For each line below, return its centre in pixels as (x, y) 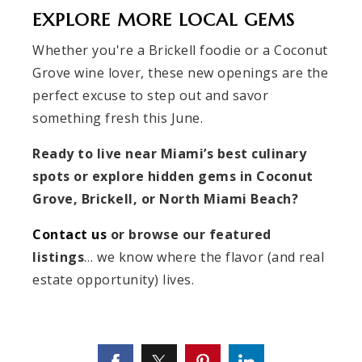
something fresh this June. (118, 118)
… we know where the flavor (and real (204, 257)
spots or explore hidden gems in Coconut (173, 177)
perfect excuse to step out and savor (150, 96)
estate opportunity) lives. (113, 280)
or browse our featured (189, 235)
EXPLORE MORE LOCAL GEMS (164, 20)
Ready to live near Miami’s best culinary (169, 154)
